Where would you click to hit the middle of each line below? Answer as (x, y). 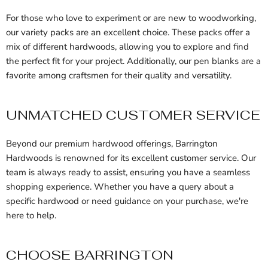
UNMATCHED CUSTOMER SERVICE (133, 115)
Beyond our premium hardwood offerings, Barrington (112, 144)
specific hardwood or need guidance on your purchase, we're (127, 201)
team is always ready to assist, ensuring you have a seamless (128, 173)
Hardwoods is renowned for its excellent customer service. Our (131, 158)
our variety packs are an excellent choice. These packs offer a (128, 33)
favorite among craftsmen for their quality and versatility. (119, 76)
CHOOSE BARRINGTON (90, 255)
